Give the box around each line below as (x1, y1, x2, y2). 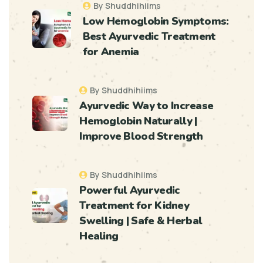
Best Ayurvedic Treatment (82, 29, 216, 43)
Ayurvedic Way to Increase (79, 98, 214, 113)
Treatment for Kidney (79, 198, 189, 213)
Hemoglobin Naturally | (79, 113, 197, 128)
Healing (79, 228, 119, 243)
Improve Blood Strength (79, 129, 203, 143)
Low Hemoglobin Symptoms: (82, 14, 229, 28)
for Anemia (82, 44, 139, 59)
